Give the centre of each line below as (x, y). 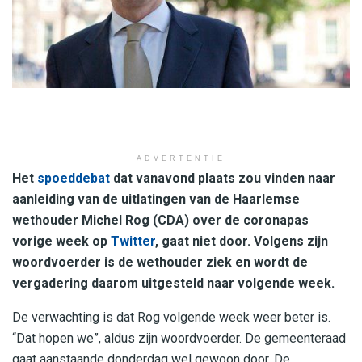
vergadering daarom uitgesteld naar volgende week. (173, 284)
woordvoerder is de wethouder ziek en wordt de (160, 263)
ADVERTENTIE (181, 159)
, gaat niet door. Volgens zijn (242, 242)
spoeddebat (74, 179)
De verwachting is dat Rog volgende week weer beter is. (171, 318)
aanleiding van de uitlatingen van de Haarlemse (156, 200)
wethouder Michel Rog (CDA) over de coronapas (160, 221)
